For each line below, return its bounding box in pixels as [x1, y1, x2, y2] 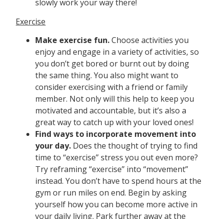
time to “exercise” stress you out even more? [35, 152, 198, 163]
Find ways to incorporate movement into [35, 129, 197, 140]
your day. [35, 140, 73, 152]
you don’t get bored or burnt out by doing [35, 58, 190, 69]
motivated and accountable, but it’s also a [35, 105, 187, 116]
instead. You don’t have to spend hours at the [35, 175, 202, 187]
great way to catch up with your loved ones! [35, 117, 194, 128]
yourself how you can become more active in [35, 199, 198, 210]
